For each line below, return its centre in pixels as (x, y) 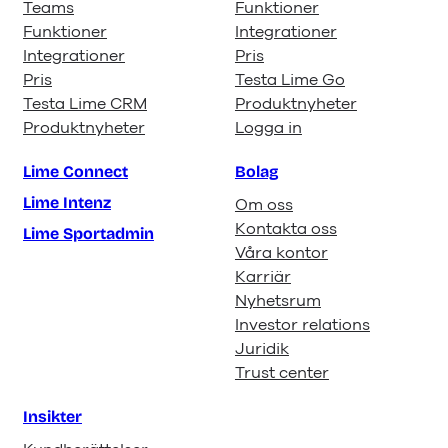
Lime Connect (75, 172)
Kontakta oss (285, 229)
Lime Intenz (67, 203)
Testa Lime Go (289, 80)
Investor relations (302, 325)
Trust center (281, 373)
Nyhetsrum (277, 301)
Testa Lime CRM (85, 104)
